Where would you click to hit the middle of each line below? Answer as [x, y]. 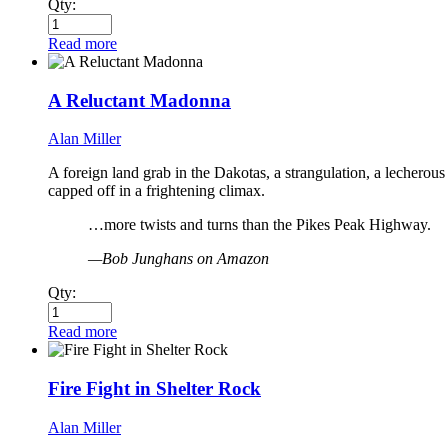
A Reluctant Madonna [139, 100]
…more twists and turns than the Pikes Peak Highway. [259, 225]
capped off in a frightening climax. [156, 191]
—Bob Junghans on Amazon [178, 259]
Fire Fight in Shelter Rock [154, 389]
